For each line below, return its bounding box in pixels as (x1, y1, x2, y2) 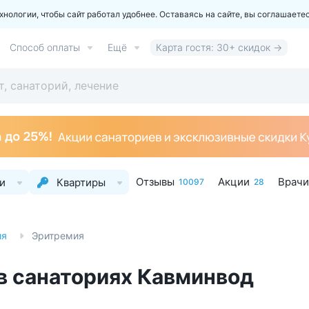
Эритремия (32, 230, 84, 241)
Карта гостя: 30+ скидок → (156, 41, 282, 53)
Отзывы (136, 175, 175, 188)
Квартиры (57, 175, 106, 189)
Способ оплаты (10, 41, 80, 53)
